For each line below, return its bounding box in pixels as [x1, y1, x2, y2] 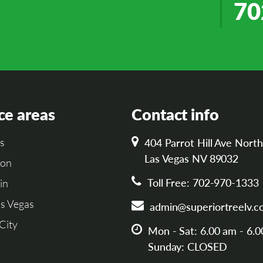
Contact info [131, 104, 219, 124]
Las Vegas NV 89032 [144, 151, 239, 165]
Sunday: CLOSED [147, 240, 227, 253]
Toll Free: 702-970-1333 [147, 176, 259, 189]
